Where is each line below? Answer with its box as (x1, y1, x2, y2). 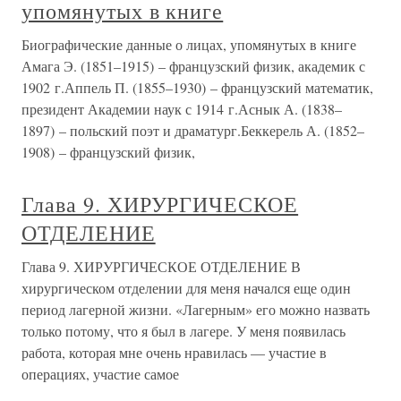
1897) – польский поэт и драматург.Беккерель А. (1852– (21, 121, 364, 140)
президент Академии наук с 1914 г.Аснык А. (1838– (21, 99, 342, 118)
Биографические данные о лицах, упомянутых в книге (21, 35, 356, 54)
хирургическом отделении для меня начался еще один (21, 278, 351, 297)
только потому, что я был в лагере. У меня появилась (21, 321, 346, 340)
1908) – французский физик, (21, 142, 195, 161)
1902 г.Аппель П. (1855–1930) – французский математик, (21, 78, 373, 97)
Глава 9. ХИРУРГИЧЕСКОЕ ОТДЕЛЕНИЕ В (21, 257, 301, 276)
